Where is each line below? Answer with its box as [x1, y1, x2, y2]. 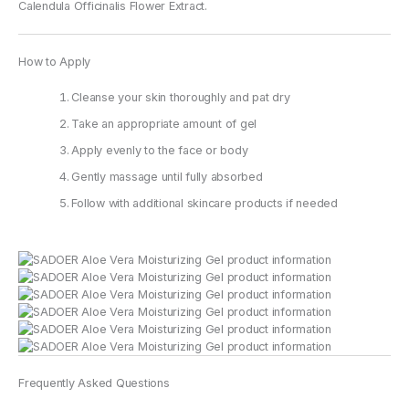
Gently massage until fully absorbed [71, 169, 263, 184]
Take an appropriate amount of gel [71, 116, 257, 131]
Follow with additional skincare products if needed [71, 195, 338, 210]
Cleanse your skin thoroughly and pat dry [71, 89, 290, 104]
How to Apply [18, 54, 90, 68]
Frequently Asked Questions [18, 375, 170, 390]
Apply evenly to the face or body [71, 142, 248, 157]
